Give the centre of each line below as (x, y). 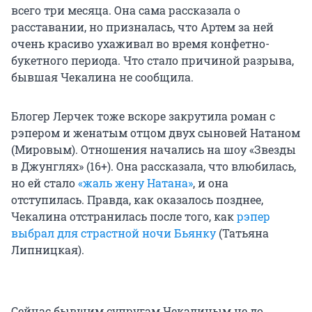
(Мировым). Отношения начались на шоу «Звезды (154, 149)
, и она (211, 182)
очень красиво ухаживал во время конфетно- (140, 43)
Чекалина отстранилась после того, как (124, 216)
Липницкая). (48, 249)
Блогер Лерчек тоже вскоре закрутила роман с (143, 116)
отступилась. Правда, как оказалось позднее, (137, 199)
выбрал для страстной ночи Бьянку (114, 233)
